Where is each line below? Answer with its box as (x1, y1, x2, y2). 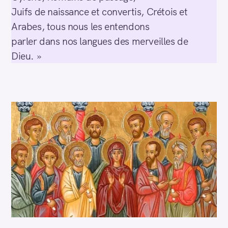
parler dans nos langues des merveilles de (11, 35, 188, 48)
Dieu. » (11, 49, 42, 63)
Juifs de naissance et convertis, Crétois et (11, 5, 188, 18)
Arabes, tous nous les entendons (11, 20, 150, 33)
